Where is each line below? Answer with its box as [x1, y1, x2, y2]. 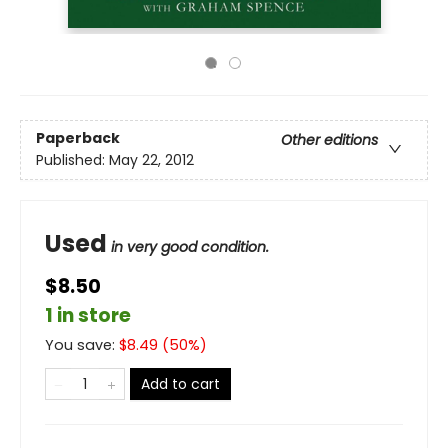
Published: [36, 150, 109, 171]
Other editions [281, 130, 378, 151]
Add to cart [141, 374, 220, 394]
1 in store [45, 302, 131, 329]
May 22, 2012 [109, 150, 194, 171]
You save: [45, 335, 119, 355]
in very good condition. [111, 237, 269, 257]
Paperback [36, 128, 120, 149]
